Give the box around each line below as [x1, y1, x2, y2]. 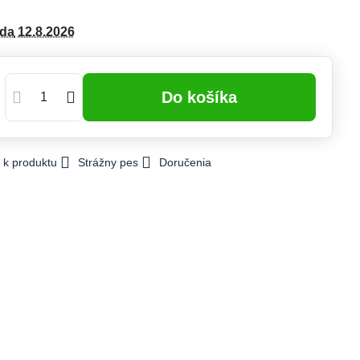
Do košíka [173, 88, 238, 106]
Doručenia [158, 156, 211, 169]
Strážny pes [77, 156, 138, 169]
